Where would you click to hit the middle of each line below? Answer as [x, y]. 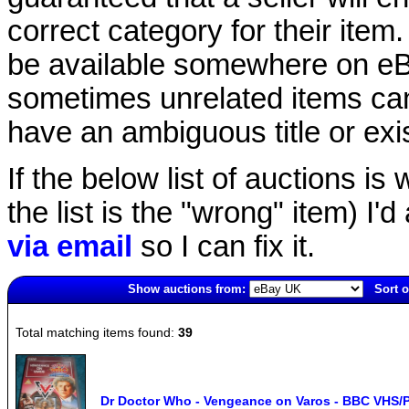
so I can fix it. [224, 246]
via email [70, 246]
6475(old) [32, 310]
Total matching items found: [97, 332]
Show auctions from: [187, 288]
